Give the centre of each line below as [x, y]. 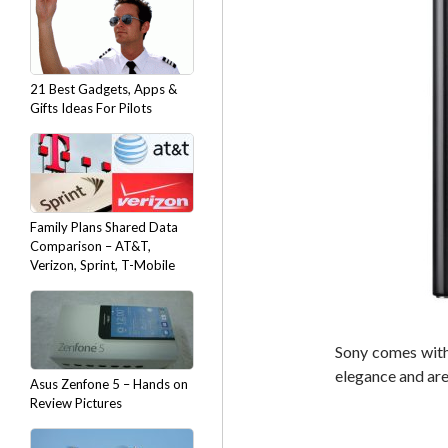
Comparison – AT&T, [90, 246]
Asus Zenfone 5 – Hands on [109, 384]
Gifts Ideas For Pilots [91, 108]
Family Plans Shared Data [104, 227]
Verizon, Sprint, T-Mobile [102, 265]
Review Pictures [76, 403]
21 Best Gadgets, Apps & [103, 89]
